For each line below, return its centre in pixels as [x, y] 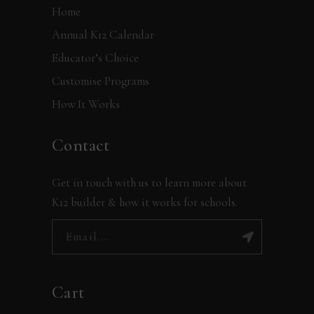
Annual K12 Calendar [103, 35]
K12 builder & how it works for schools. [145, 203]
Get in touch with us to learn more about [149, 183]
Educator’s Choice [95, 58]
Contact [81, 145]
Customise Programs [101, 81]
